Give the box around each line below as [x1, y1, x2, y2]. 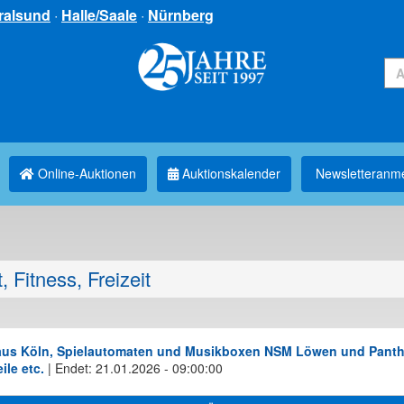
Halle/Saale [61, 5, 137, 25]
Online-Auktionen [34, 164, 136, 182]
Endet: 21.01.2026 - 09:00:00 [55, 359, 223, 377]
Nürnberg [148, 5, 214, 25]
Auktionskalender [179, 164, 280, 182]
